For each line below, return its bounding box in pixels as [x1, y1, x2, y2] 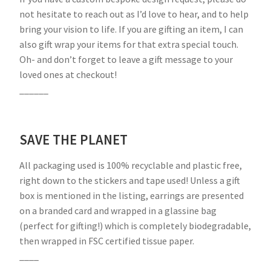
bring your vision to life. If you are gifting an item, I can [19, 22, 243, 35]
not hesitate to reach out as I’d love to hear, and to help [19, 7, 249, 20]
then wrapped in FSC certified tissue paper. [19, 234, 194, 247]
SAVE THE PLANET [19, 131, 128, 148]
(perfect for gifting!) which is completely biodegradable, [19, 219, 251, 232]
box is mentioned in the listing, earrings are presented [19, 189, 244, 201]
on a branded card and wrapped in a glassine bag [19, 204, 217, 217]
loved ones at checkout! [19, 68, 117, 80]
